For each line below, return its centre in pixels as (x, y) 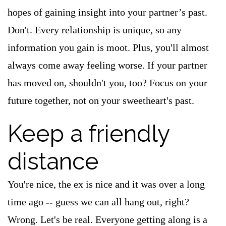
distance (53, 161)
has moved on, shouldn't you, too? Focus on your (107, 83)
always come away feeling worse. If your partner (107, 65)
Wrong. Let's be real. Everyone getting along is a (107, 219)
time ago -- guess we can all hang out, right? (98, 202)
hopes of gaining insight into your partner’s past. (107, 12)
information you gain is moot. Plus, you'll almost (108, 47)
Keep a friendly (89, 134)
